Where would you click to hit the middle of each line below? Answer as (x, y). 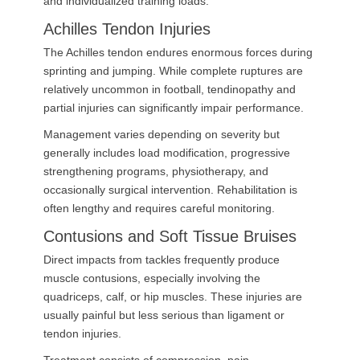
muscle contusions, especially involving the (152, 278)
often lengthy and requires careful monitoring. (159, 208)
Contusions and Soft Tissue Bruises (170, 236)
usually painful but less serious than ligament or (164, 315)
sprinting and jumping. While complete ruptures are (173, 71)
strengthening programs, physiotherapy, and (156, 171)
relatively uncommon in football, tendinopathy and (170, 89)
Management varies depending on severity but (162, 134)
